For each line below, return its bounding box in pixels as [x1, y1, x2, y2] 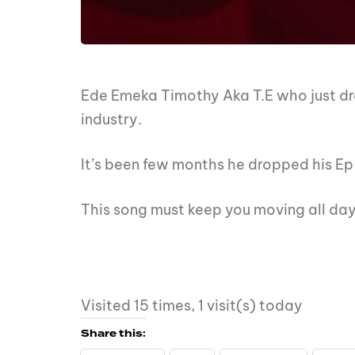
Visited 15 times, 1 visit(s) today [81, 296, 303, 315]
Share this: [81, 326, 146, 342]
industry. [81, 110, 142, 129]
